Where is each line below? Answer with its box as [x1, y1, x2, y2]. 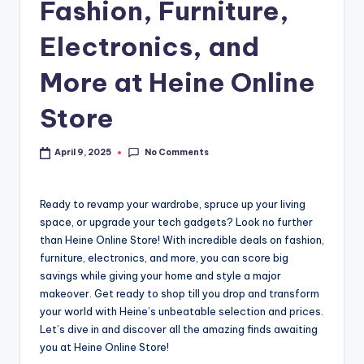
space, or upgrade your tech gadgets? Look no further [40, 214, 313, 228]
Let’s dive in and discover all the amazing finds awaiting [40, 322, 318, 336]
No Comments [144, 146, 209, 158]
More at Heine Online [40, 66, 315, 99]
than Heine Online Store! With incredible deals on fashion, [40, 232, 324, 246]
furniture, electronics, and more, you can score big [40, 250, 288, 264]
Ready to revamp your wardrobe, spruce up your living [40, 197, 305, 210]
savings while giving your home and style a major [40, 268, 281, 282]
